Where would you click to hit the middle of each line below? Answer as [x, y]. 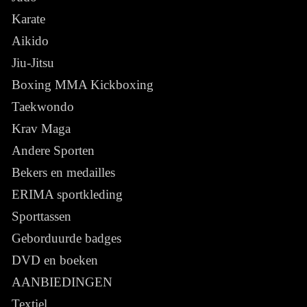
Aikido [30, 40]
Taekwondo [43, 106]
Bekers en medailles [63, 172]
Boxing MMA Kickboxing [83, 84]
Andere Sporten [53, 150]
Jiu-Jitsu [33, 62]
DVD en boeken [55, 260]
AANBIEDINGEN [62, 282]
